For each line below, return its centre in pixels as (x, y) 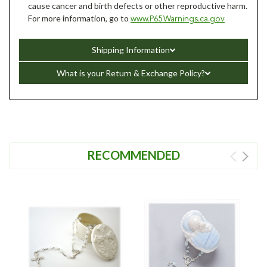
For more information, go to (80, 18)
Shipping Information (131, 49)
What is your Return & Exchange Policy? (131, 73)
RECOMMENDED (133, 155)
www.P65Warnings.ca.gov (178, 19)
